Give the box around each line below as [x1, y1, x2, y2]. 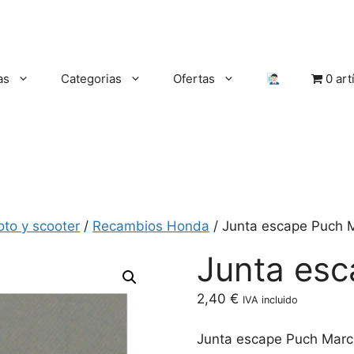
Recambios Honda [92, 218, 209, 234]
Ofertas [172, 71, 215, 86]
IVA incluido [243, 294, 299, 306]
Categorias [60, 71, 122, 86]
